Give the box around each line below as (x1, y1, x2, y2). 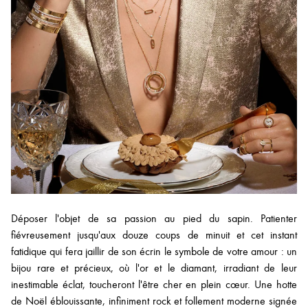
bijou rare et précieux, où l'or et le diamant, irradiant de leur (11, 261, 297, 274)
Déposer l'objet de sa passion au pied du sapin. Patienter (11, 212, 297, 225)
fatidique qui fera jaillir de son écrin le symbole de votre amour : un (11, 245, 297, 258)
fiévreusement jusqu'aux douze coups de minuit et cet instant (11, 228, 297, 241)
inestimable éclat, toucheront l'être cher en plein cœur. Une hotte (11, 278, 297, 291)
